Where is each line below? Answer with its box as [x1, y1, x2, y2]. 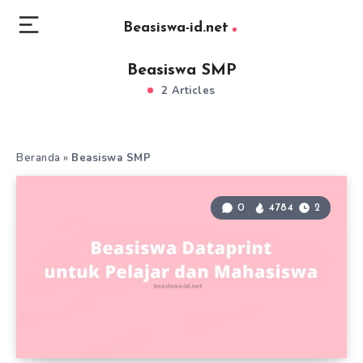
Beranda [16, 151, 61, 165]
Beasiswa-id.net [122, 20, 228, 36]
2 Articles [157, 83, 216, 98]
